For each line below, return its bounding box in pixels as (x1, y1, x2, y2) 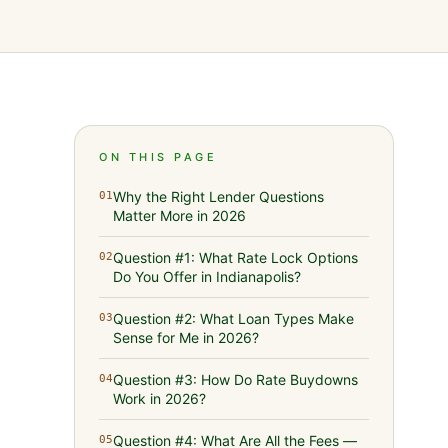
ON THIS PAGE (99, 150, 218, 164)
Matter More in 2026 (113, 207, 247, 224)
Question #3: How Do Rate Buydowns (113, 371, 359, 388)
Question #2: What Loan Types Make (113, 310, 355, 327)
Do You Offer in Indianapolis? (113, 268, 302, 285)
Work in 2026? (113, 390, 207, 407)
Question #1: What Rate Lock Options (113, 249, 359, 266)
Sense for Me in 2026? (113, 329, 260, 346)
